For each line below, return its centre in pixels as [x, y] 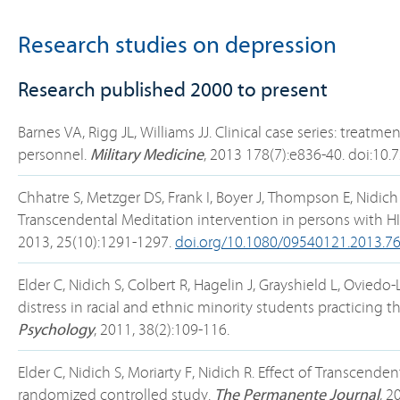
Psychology [56, 330]
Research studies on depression [177, 45]
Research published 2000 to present [173, 90]
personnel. [54, 155]
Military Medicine [147, 155]
